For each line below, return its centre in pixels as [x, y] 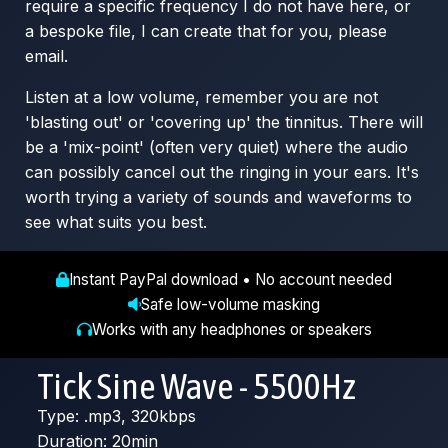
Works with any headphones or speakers [231, 330]
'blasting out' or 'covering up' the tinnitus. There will [224, 122]
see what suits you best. [116, 222]
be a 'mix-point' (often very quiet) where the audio [216, 147]
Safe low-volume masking [230, 305]
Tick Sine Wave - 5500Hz [196, 386]
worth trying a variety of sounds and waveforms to [218, 197]
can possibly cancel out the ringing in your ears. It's [222, 172]
